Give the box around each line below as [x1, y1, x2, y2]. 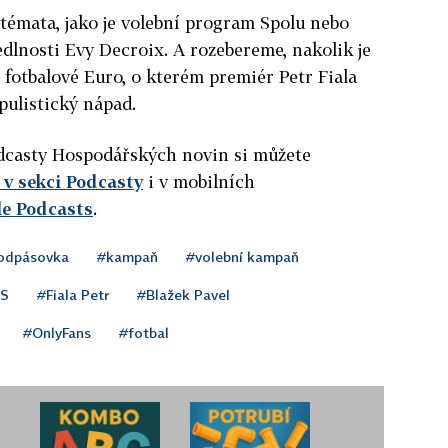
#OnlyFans [23, 323, 91, 341]
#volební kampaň [186, 247, 299, 265]
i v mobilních [143, 170, 255, 192]
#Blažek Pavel [137, 285, 230, 303]
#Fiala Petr [37, 285, 109, 303]
